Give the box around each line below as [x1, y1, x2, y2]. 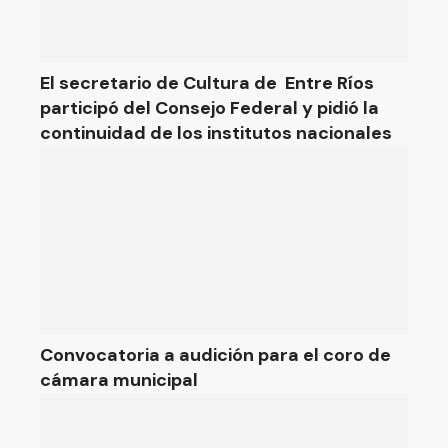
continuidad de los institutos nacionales [40, 121, 392, 145]
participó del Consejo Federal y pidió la [40, 96, 379, 120]
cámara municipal [40, 368, 198, 392]
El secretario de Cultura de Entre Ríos [40, 71, 374, 95]
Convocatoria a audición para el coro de [40, 343, 391, 367]
